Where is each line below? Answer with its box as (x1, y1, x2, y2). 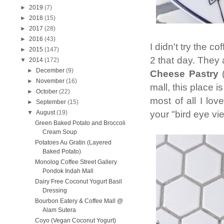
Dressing (42, 186, 67, 194)
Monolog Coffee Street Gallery (34, 158, 117, 165)
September (36, 98, 66, 105)
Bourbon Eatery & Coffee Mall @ (34, 197, 123, 204)
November (36, 77, 65, 84)
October (36, 87, 58, 95)
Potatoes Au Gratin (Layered (34, 138, 111, 146)
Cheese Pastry (150, 68, 218, 79)
